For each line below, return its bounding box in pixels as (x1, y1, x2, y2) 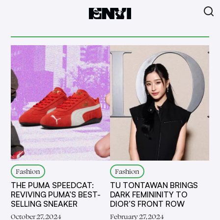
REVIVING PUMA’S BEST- (11, 189, 101, 199)
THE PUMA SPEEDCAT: (11, 180, 94, 190)
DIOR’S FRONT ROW (110, 198, 185, 209)
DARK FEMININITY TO (110, 189, 188, 199)
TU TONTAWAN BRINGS (110, 180, 198, 190)
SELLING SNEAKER (11, 198, 78, 209)
